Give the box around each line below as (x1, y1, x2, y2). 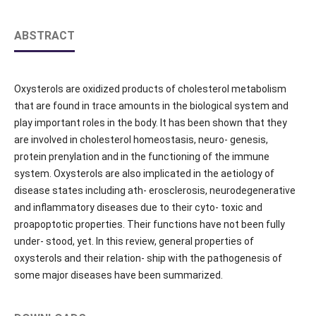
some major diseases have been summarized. (13, 269, 223, 281)
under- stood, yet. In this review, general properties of (13, 236, 254, 248)
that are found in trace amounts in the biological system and (13, 100, 288, 112)
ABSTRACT (13, 29, 75, 43)
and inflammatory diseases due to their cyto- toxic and (13, 202, 262, 214)
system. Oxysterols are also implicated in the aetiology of (13, 168, 274, 180)
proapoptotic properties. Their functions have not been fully (13, 219, 285, 231)
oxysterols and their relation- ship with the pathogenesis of (13, 253, 282, 265)
